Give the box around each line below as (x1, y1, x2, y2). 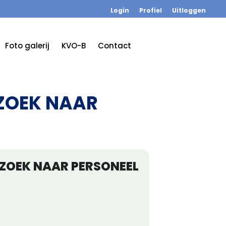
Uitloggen (172, 6, 206, 15)
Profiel (139, 6, 162, 15)
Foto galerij (5, 40, 50, 51)
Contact (98, 40, 132, 51)
